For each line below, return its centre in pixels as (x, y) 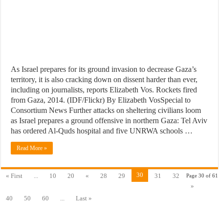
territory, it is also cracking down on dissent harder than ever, (104, 79)
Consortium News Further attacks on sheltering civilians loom (106, 110)
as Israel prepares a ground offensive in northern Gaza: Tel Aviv (109, 120)
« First (14, 175)
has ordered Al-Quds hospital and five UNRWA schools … (102, 131)
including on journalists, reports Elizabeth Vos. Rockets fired (104, 89)
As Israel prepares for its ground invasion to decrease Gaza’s (104, 69)
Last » (84, 198)
